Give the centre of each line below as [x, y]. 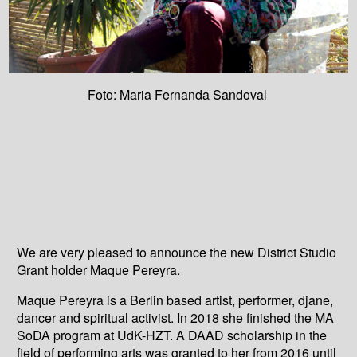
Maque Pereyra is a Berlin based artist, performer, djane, [175, 300]
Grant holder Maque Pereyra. [99, 269]
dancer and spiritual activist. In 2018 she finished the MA [176, 317]
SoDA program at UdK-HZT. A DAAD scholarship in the [172, 335]
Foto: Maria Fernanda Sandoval [178, 94]
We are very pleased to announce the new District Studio [177, 252]
